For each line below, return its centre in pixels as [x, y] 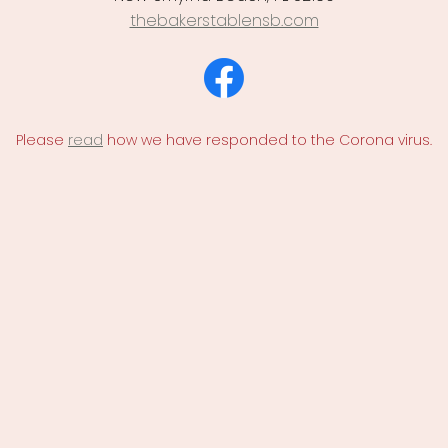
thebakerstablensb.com [224, 21]
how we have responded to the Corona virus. [267, 140]
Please [42, 140]
